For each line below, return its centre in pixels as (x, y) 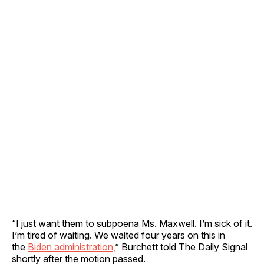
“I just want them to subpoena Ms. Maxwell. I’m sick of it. (132, 223)
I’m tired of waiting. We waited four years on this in (118, 235)
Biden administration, (71, 247)
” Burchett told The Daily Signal (181, 247)
